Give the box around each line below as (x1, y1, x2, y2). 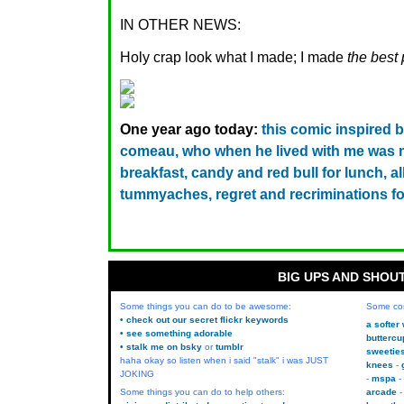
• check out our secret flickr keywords (120, 315, 289, 325)
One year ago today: (120, 122, 258, 137)
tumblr (216, 342, 243, 352)
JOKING (120, 369, 154, 379)
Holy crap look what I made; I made (120, 50, 347, 65)
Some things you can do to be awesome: (120, 301, 291, 311)
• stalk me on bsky (120, 342, 202, 352)
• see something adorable (120, 328, 233, 338)
